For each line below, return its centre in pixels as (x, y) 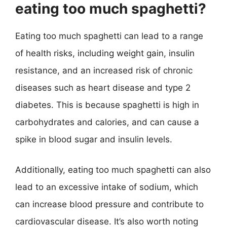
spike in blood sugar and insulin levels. (94, 139)
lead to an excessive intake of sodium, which (107, 187)
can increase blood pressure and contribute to (109, 204)
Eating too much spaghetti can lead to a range (109, 36)
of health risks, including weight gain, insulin (105, 53)
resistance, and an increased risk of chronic (104, 70)
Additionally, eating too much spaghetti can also (113, 169)
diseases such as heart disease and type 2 (103, 88)
